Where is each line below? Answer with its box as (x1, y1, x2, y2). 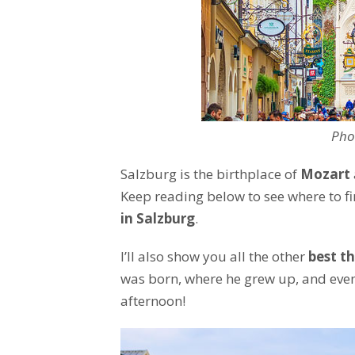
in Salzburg (120, 208, 195, 227)
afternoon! (120, 291, 185, 310)
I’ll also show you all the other (120, 246, 308, 265)
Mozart (300, 164, 350, 183)
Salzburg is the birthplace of (120, 164, 300, 183)
